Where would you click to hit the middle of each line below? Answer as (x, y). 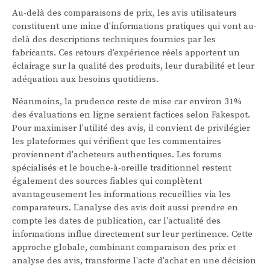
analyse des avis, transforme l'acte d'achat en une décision (134, 260)
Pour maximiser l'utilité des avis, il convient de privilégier (131, 128)
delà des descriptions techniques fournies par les (114, 39)
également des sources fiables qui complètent (107, 181)
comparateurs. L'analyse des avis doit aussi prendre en (125, 207)
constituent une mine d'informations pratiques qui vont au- (134, 26)
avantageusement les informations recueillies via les (121, 194)
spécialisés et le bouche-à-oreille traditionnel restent (122, 168)
